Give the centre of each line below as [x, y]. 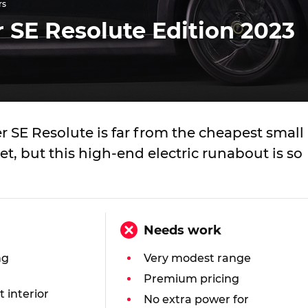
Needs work [183, 230]
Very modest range [197, 258]
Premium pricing [191, 279]
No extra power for [196, 299]
